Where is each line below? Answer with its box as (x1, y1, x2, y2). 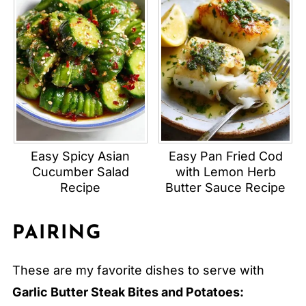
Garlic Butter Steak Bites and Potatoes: (12, 284, 244, 299)
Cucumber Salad (31, 164, 129, 179)
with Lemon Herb (175, 164, 276, 179)
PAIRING (12, 223, 102, 243)
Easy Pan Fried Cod (168, 148, 283, 163)
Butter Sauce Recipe (165, 180, 286, 195)
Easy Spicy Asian (31, 148, 130, 163)
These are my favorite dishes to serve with (12, 262, 264, 277)
